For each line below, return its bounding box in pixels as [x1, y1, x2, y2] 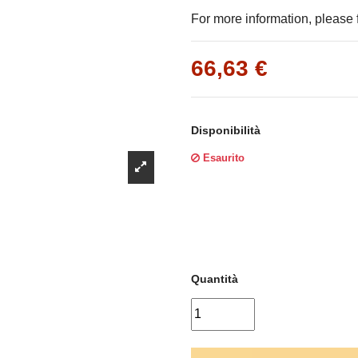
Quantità [191, 272, 238, 286]
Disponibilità [191, 124, 261, 137]
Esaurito [200, 152, 245, 165]
